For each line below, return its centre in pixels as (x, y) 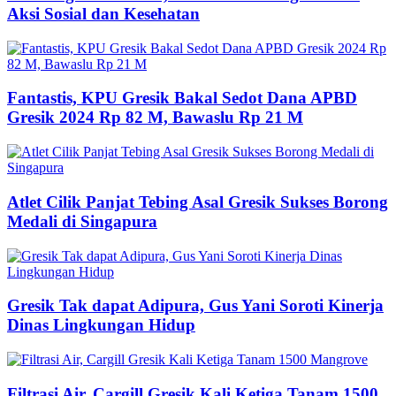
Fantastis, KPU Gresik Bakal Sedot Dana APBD (182, 98)
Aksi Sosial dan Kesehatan (103, 14)
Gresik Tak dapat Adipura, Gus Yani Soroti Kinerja (195, 306)
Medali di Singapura (82, 221)
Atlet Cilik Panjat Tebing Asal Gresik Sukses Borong (198, 202)
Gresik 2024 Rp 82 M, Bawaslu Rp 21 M (155, 118)
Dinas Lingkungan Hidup (101, 325)
